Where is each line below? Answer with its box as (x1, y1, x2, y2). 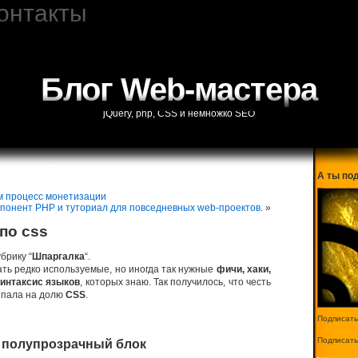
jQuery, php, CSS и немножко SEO (103, 108, 255, 119)
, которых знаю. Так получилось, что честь (80, 276, 272, 288)
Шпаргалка (32, 251, 85, 262)
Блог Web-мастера (41, 72, 317, 107)
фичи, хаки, (216, 264, 272, 275)
